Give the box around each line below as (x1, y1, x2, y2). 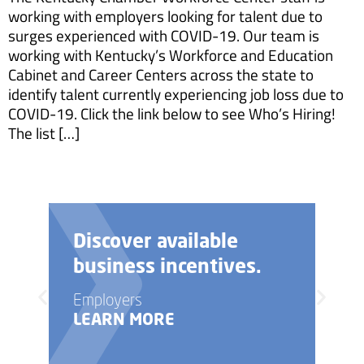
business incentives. (73, 253, 262, 277)
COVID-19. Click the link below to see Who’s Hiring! (8, 101, 336, 125)
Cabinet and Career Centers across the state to (8, 62, 314, 86)
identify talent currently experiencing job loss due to (8, 81, 344, 106)
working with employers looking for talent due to (8, 3, 323, 28)
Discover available (73, 227, 238, 252)
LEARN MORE (73, 308, 175, 329)
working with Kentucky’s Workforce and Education (8, 42, 333, 67)
